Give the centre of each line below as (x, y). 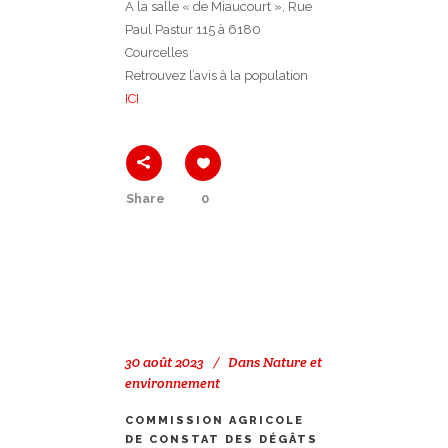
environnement (172, 383)
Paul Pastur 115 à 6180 (193, 30)
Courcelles (156, 53)
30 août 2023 (164, 362)
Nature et (292, 362)
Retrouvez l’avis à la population (216, 76)
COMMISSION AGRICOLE (214, 421)
